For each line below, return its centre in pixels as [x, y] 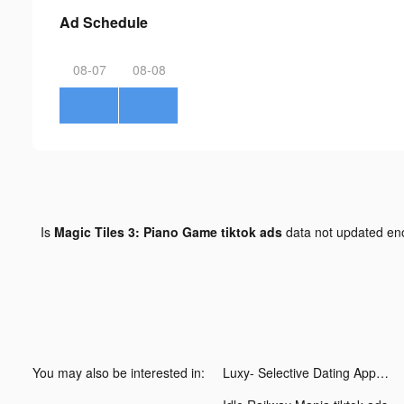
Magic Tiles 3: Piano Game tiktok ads [168, 231]
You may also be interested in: [119, 372]
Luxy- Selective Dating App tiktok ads [382, 372]
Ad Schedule [104, 22]
